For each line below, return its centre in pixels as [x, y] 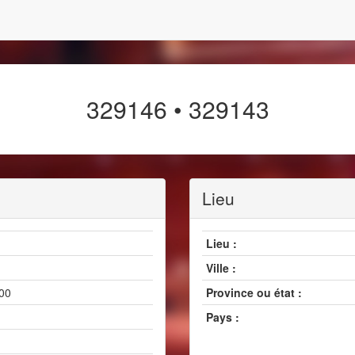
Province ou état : [254, 292]
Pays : [223, 317]
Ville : [221, 268]
